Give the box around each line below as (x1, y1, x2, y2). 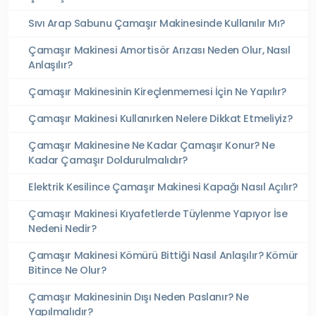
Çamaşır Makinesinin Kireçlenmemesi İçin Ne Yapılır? (28, 84, 286, 99)
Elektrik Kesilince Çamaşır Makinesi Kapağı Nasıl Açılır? (28, 179, 298, 194)
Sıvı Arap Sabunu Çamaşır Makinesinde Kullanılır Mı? (28, 16, 285, 30)
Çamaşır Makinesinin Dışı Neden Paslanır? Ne (28, 289, 249, 304)
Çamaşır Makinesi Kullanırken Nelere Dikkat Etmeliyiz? (28, 111, 293, 126)
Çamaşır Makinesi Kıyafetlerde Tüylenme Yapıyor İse (28, 206, 288, 221)
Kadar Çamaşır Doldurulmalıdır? (28, 152, 188, 167)
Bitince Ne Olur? (28, 262, 107, 277)
